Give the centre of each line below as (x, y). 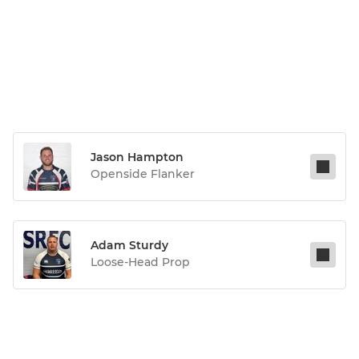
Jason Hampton (137, 157)
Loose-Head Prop (140, 262)
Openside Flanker (143, 174)
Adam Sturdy (129, 246)
